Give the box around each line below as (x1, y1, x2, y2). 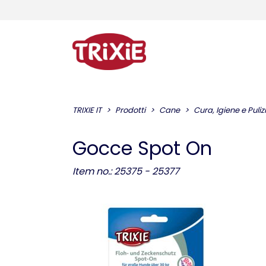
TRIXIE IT (72, 104, 102, 116)
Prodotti (115, 104, 145, 116)
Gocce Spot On (72, 135, 212, 161)
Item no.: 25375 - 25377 (72, 164, 179, 178)
